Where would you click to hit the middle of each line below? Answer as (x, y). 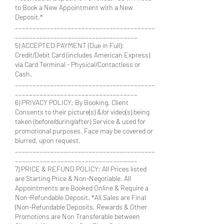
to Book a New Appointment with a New (74, 7)
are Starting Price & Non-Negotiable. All (73, 178)
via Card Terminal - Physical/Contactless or (78, 64)
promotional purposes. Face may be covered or (84, 130)
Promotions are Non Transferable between (77, 216)
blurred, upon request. (48, 140)
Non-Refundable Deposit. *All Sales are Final (80, 197)
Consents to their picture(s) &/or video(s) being (82, 111)
